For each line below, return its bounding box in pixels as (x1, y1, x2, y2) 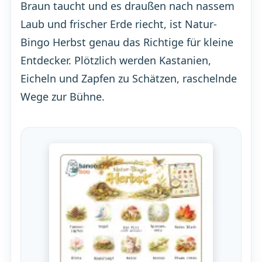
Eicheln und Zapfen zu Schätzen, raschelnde (20, 71, 237, 86)
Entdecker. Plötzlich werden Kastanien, (20, 53, 211, 68)
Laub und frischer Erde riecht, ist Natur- (20, 17, 217, 32)
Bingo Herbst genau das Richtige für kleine (20, 35, 233, 50)
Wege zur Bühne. (20, 89, 105, 104)
